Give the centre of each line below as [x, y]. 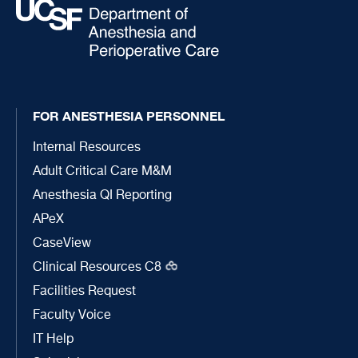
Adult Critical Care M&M [102, 171]
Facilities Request [84, 291]
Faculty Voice [72, 315]
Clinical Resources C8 [97, 267]
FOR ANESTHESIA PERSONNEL [129, 115]
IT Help [53, 339]
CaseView [62, 243]
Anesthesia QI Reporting [102, 195]
